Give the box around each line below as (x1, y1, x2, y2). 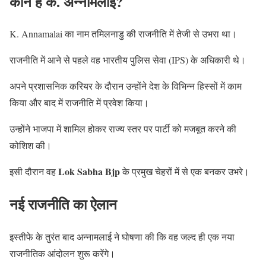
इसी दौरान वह (9, 165, 58, 178)
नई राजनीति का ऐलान (9, 194, 117, 215)
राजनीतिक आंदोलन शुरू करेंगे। (9, 247, 115, 260)
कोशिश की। (9, 139, 52, 152)
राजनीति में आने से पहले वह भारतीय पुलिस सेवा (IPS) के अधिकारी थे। (9, 53, 246, 66)
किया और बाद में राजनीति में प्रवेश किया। (9, 96, 149, 109)
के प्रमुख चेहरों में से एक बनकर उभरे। (120, 165, 249, 178)
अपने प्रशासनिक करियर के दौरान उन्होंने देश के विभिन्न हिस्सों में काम (9, 80, 242, 93)
